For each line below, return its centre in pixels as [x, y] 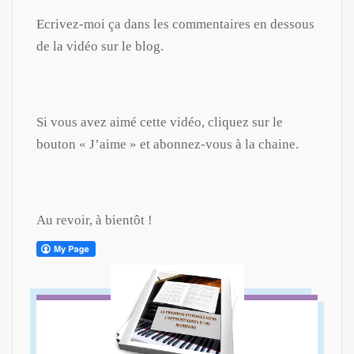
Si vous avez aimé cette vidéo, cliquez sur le [160, 122]
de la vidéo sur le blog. [100, 46]
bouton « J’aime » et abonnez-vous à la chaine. [168, 144]
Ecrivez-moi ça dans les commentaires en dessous [175, 24]
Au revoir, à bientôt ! [94, 220]
